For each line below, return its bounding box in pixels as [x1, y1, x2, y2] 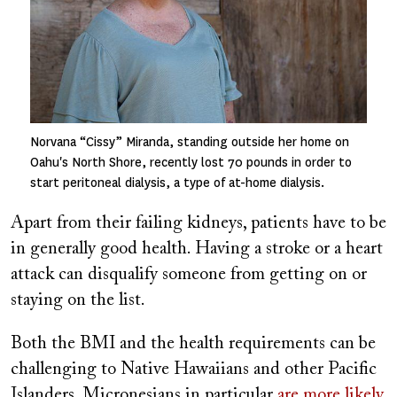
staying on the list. [11, 291, 145, 309]
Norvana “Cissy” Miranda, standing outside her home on [30, 133, 349, 151]
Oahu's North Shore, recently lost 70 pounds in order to [30, 153, 352, 171]
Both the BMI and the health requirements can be [11, 334, 376, 353]
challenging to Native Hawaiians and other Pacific [11, 360, 377, 378]
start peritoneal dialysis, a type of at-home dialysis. [30, 174, 324, 191]
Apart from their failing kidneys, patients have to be [11, 214, 386, 232]
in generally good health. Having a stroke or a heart [11, 239, 383, 258]
